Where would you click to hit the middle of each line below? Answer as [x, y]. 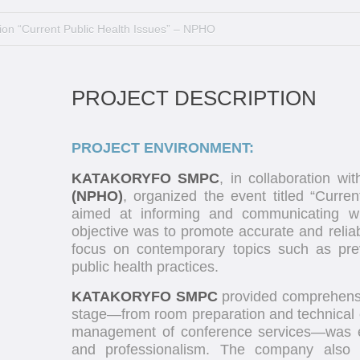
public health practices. [145, 267]
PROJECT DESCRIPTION [194, 98]
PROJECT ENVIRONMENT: [163, 148]
